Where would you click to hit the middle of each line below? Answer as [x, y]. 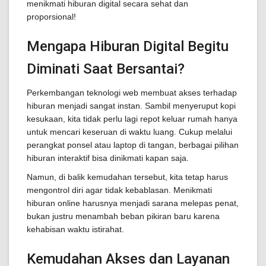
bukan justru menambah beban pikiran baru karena [123, 216]
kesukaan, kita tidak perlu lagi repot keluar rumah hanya [132, 119]
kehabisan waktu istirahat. [75, 229]
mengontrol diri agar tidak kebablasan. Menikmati [119, 190]
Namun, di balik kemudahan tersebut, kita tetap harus [127, 177]
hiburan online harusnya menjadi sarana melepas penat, [133, 203]
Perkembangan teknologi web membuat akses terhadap [132, 93]
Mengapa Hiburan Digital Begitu [128, 46]
